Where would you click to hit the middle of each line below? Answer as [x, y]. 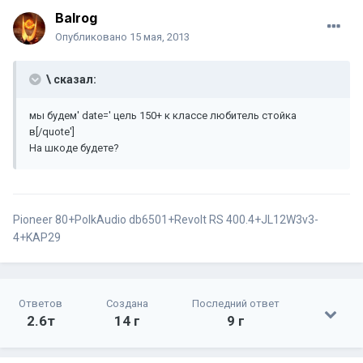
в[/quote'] [52, 132]
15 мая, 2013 [160, 37]
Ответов [41, 304]
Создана [127, 304]
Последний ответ [236, 304]
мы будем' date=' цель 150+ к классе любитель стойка [163, 116]
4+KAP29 [37, 238]
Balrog [76, 18]
